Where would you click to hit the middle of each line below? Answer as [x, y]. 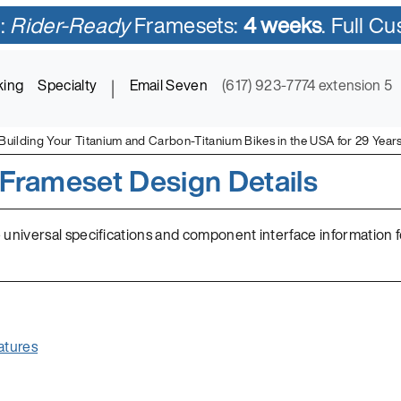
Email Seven [169, 85]
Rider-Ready [70, 25]
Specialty [68, 85]
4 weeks [282, 25]
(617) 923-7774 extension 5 [307, 85]
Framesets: [186, 25]
